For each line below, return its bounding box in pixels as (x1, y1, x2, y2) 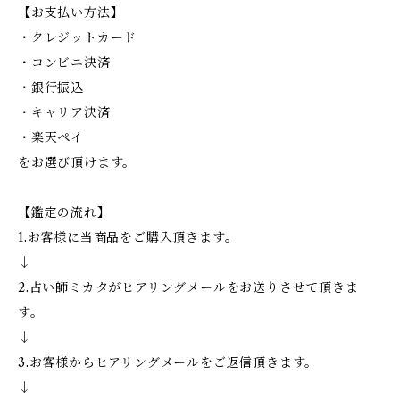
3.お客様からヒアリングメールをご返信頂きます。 (18, 354, 319, 371)
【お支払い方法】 (18, 4, 124, 21)
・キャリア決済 (18, 104, 111, 121)
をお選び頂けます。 (18, 154, 137, 171)
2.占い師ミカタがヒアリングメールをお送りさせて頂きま (18, 279, 359, 296)
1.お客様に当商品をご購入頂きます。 (18, 229, 238, 246)
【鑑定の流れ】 (18, 204, 111, 221)
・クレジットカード (18, 29, 137, 46)
